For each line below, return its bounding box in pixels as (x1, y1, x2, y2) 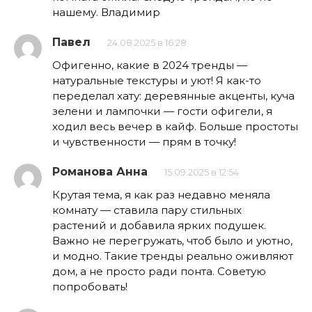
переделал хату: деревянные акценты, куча (52, 88, 295, 102)
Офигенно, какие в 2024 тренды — (52, 58, 247, 72)
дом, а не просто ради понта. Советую (52, 264, 266, 278)
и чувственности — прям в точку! (52, 134, 236, 148)
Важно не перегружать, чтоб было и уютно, (52, 233, 292, 247)
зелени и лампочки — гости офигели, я (52, 104, 272, 118)
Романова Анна (52, 164, 148, 178)
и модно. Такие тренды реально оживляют (52, 249, 293, 263)
